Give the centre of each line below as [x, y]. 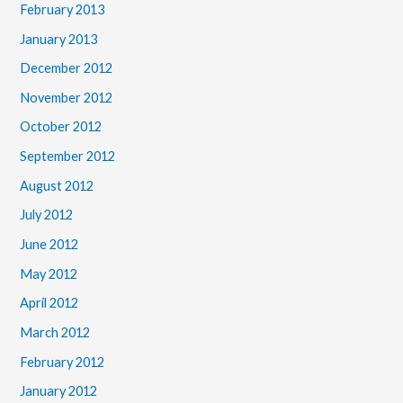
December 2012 [67, 68]
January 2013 [59, 39]
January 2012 [59, 391]
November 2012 [67, 97]
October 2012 [61, 127]
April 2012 [49, 303]
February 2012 [63, 362]
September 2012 [68, 157]
